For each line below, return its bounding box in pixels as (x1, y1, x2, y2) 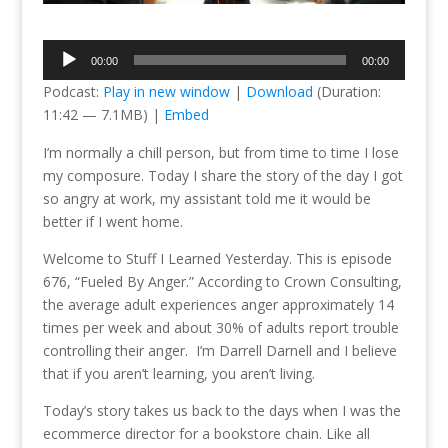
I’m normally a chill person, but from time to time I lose (42, 143, 399, 163)
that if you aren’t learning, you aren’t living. (42, 364, 315, 384)
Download (245, 82, 313, 102)
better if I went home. (42, 212, 183, 232)
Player (41, 64, 82, 84)
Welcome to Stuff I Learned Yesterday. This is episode (42, 249, 392, 269)
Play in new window (102, 82, 230, 102)
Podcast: (42, 82, 103, 102)
